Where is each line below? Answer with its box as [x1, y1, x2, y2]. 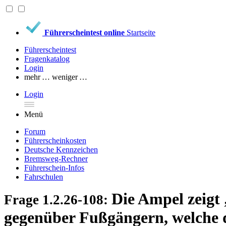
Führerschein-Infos [24, 163, 84, 172]
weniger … [52, 73, 87, 81]
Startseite [127, 28, 155, 37]
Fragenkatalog [24, 54, 70, 63]
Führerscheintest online [44, 28, 125, 37]
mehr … [24, 73, 50, 81]
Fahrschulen [24, 173, 63, 181]
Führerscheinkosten [24, 136, 86, 145]
